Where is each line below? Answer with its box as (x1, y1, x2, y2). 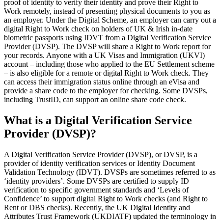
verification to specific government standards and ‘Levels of (4, 185, 189, 194)
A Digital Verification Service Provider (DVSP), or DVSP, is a (4, 150, 197, 159)
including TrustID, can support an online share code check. (4, 95, 186, 104)
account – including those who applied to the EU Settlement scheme (4, 60, 215, 69)
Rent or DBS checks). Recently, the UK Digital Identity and (4, 203, 190, 212)
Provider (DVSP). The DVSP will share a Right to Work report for (4, 42, 211, 51)
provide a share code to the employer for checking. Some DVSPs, (4, 86, 208, 95)
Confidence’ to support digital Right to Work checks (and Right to (4, 194, 208, 203)
